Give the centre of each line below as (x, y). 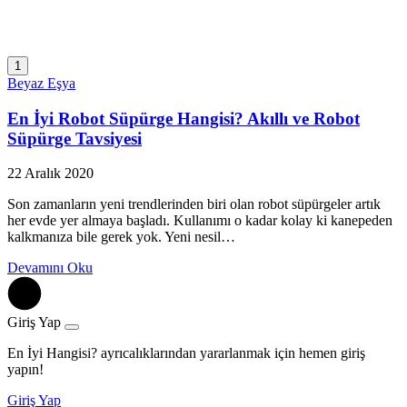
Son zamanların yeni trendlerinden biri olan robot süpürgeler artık (194, 204)
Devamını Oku (50, 268)
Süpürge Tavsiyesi (74, 138)
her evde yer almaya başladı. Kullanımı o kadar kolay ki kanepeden (200, 221)
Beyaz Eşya (41, 83)
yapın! (25, 370)
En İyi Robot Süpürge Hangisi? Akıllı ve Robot (184, 118)
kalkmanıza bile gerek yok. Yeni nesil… (121, 237)
